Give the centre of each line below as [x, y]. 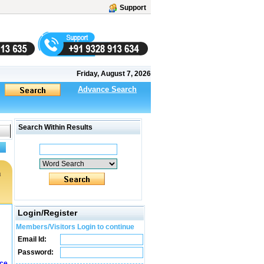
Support [133, 8]
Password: [35, 252]
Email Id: [31, 239]
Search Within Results [55, 127]
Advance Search [107, 89]
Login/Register [47, 213]
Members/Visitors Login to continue [75, 227]
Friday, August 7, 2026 [114, 74]
